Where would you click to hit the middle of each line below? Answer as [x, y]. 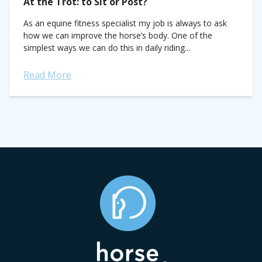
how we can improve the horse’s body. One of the [118, 35]
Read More [47, 75]
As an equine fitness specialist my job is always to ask [125, 23]
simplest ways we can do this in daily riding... [107, 48]
